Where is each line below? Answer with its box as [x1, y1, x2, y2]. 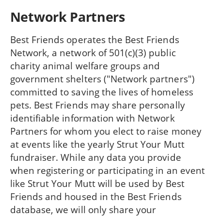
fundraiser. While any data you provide [10, 150, 181, 164]
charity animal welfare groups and [10, 59, 160, 72]
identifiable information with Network [10, 111, 175, 124]
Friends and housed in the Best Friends [10, 189, 182, 203]
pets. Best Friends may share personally [10, 98, 185, 111]
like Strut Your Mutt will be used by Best [10, 176, 185, 190]
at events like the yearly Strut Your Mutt [10, 137, 185, 151]
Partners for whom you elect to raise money [10, 124, 201, 138]
